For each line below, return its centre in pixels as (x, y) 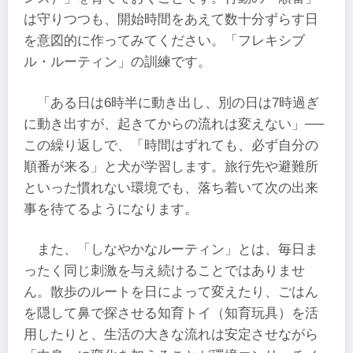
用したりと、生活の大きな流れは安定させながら (171, 334)
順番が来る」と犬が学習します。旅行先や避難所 (171, 166)
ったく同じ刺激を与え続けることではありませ (164, 270)
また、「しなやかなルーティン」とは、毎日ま (178, 249)
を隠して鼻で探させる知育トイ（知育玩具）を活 (171, 313)
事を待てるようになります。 (111, 209)
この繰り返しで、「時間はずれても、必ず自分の (171, 145)
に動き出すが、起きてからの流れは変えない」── (174, 124)
